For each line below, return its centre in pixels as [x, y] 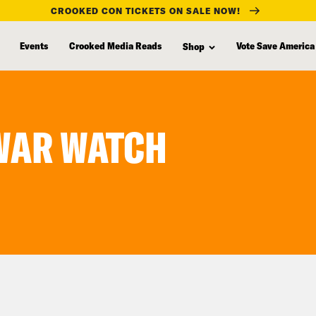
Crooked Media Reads [115, 45]
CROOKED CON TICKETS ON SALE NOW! [146, 10]
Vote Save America [275, 45]
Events [34, 45]
